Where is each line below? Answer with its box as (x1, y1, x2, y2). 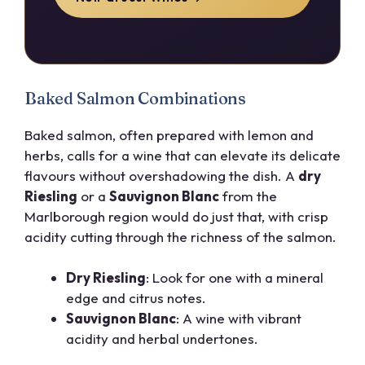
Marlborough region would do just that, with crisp (24, 207, 328, 225)
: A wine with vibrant (176, 310, 301, 328)
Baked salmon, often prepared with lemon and (24, 125, 314, 143)
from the (219, 187, 277, 204)
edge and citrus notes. (66, 289, 206, 307)
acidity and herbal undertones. (66, 330, 258, 348)
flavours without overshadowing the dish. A (24, 166, 298, 184)
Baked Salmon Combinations (24, 87, 246, 108)
